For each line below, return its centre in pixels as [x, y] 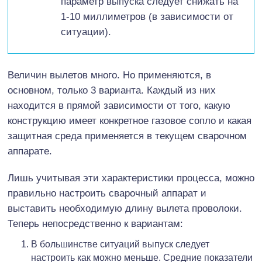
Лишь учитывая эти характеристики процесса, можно [131, 178]
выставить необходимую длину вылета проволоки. [125, 208]
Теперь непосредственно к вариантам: [95, 223]
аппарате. [31, 151]
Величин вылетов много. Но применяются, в [109, 75]
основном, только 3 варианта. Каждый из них [112, 90]
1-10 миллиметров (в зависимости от [147, 16]
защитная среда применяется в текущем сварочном [127, 136]
